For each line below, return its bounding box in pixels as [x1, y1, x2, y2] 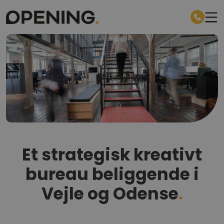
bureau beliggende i [25, 162, 199, 186]
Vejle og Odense [41, 181, 178, 205]
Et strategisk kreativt [22, 142, 202, 166]
